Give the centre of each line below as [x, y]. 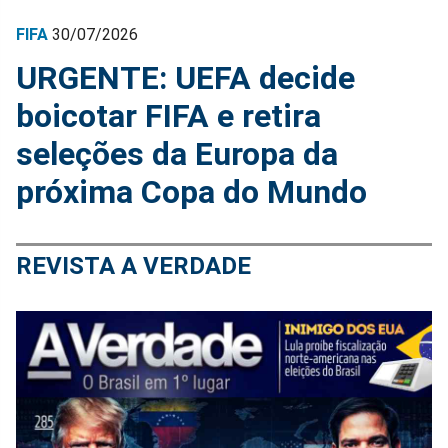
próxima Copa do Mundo [191, 191]
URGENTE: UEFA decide [185, 77]
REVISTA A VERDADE [133, 265]
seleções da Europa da [177, 153]
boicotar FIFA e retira [168, 115]
